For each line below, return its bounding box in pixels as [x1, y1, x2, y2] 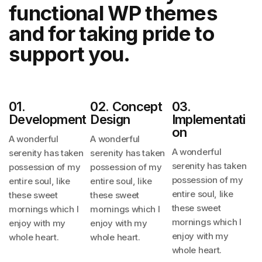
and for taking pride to [9, 21, 214, 46]
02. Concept [90, 99, 163, 115]
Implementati [171, 112, 246, 127]
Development [9, 112, 87, 127]
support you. [9, 42, 130, 67]
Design [90, 112, 130, 127]
